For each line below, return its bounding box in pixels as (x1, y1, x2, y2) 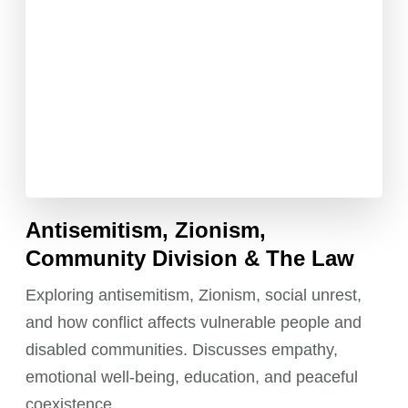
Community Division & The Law (25, 246, 355, 271)
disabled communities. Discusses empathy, (25, 341, 339, 360)
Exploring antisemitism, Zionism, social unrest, (25, 286, 362, 305)
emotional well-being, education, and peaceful (25, 368, 359, 387)
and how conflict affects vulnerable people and (25, 313, 362, 332)
